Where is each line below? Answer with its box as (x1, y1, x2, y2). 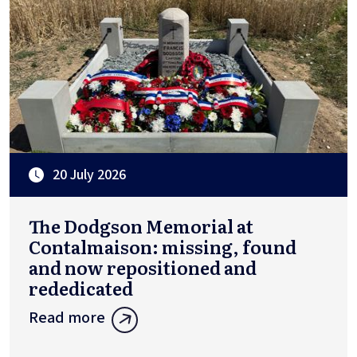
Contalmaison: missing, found (29, 233, 296, 261)
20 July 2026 (53, 165, 126, 186)
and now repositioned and (29, 254, 257, 281)
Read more (29, 307, 105, 330)
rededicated (29, 275, 133, 302)
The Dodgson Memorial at (29, 213, 253, 240)
